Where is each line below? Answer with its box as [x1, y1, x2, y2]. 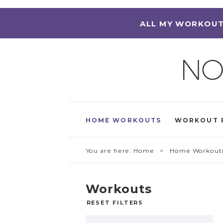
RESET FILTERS [86, 199, 143, 207]
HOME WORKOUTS [85, 116, 162, 124]
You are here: [86, 147, 134, 155]
